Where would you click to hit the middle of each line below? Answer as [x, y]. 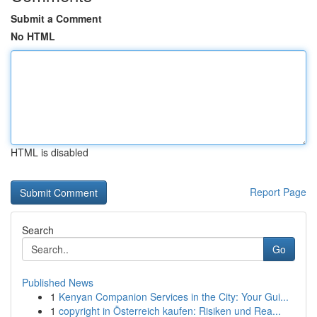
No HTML [33, 36]
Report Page [278, 192]
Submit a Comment [56, 18]
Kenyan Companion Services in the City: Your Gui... [174, 296]
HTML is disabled [50, 152]
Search [38, 230]
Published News [58, 282]
